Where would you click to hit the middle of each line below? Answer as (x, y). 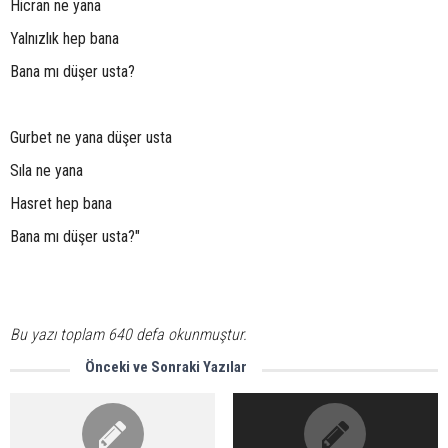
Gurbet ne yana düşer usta (91, 137)
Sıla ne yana (46, 170)
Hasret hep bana (61, 203)
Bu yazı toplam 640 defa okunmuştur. (128, 334)
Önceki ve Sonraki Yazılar (166, 367)
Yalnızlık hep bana (64, 38)
